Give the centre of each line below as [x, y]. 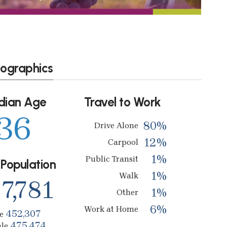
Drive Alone [116, 125]
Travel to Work [122, 102]
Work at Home [111, 209]
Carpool [123, 142]
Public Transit [112, 159]
